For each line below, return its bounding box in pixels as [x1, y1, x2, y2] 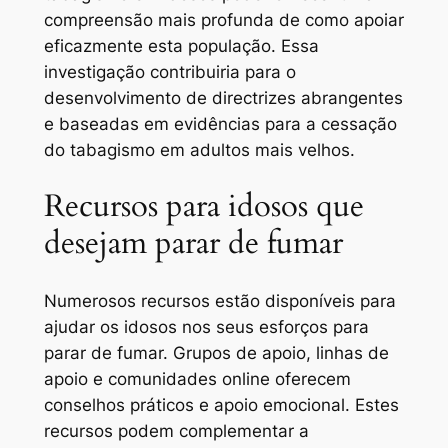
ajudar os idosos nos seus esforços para [43, 317, 369, 338]
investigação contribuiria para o [43, 61, 296, 82]
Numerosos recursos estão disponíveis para [43, 291, 396, 312]
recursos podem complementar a [43, 421, 309, 442]
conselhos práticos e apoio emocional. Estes [43, 395, 399, 416]
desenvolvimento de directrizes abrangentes [43, 87, 403, 108]
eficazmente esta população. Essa [43, 35, 319, 56]
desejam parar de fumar [43, 222, 343, 265]
